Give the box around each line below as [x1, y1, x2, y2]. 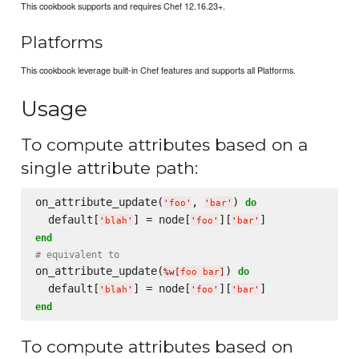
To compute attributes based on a [21, 135, 309, 155]
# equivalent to [34, 248, 119, 261]
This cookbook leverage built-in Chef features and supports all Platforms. [21, 63, 296, 77]
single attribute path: [21, 158, 199, 179]
